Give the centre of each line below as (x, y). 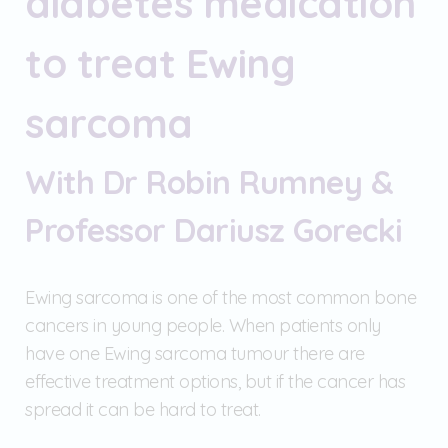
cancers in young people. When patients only (203, 325)
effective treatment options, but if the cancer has (215, 381)
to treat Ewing (160, 62)
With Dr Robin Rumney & (209, 181)
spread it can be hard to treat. (143, 409)
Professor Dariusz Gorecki (214, 229)
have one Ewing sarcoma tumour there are (195, 353)
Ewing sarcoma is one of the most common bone (220, 297)
